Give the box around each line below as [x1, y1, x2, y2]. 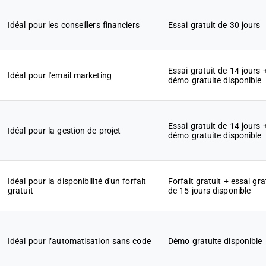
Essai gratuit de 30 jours [168, 20, 261, 30]
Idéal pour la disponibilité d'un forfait [8, 176, 146, 186]
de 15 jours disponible [168, 186, 251, 195]
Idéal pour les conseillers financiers [8, 20, 140, 30]
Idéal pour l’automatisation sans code [8, 236, 151, 246]
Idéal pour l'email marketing [8, 71, 112, 80]
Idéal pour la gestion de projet [8, 126, 121, 135]
